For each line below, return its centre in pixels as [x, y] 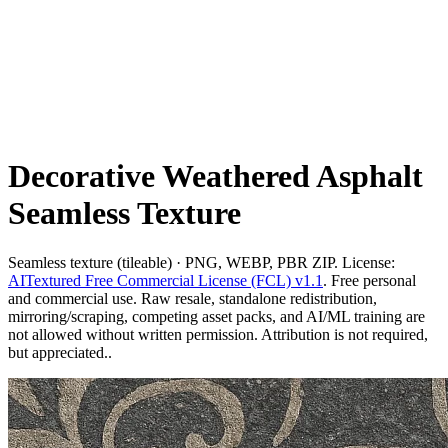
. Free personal [369, 280]
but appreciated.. [60, 352]
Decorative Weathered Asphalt [215, 176]
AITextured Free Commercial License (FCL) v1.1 [165, 280]
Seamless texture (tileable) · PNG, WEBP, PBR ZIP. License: [201, 262]
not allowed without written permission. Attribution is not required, [218, 334]
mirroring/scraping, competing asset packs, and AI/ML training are [216, 316]
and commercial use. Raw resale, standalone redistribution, [192, 298]
